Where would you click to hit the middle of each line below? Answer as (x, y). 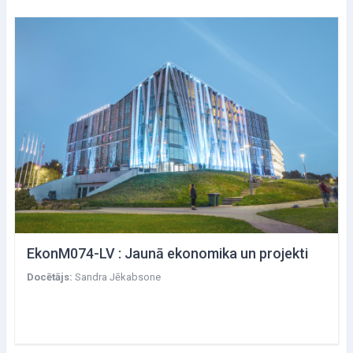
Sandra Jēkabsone (118, 277)
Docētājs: (51, 277)
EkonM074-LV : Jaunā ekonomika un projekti (167, 253)
